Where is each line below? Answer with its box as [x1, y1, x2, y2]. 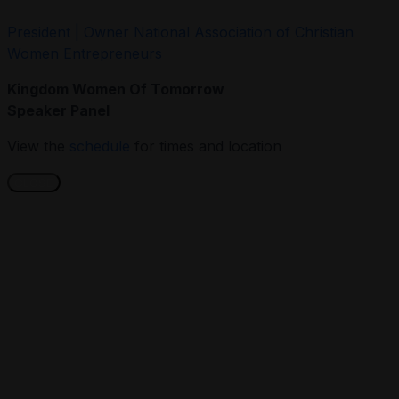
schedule [69, 136, 134, 155]
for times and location [134, 136, 281, 155]
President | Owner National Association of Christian [7, 22, 354, 41]
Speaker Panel [7, 101, 110, 119]
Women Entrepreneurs [7, 44, 162, 62]
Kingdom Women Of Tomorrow [7, 79, 224, 98]
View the [7, 136, 69, 155]
